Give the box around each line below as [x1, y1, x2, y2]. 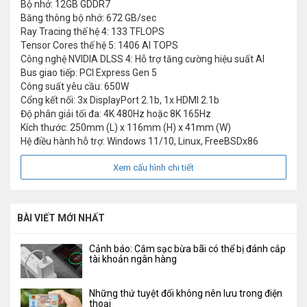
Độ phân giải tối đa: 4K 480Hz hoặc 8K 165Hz [21, 108, 211, 120]
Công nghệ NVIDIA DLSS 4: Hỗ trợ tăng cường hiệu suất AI [21, 53, 265, 65]
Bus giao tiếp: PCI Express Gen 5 [21, 67, 157, 79]
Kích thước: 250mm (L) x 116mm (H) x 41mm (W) [21, 122, 231, 134]
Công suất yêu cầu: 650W [21, 81, 129, 93]
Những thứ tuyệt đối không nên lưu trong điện [89, 288, 282, 299]
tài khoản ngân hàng [89, 254, 177, 265]
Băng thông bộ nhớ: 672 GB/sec [21, 12, 156, 24]
